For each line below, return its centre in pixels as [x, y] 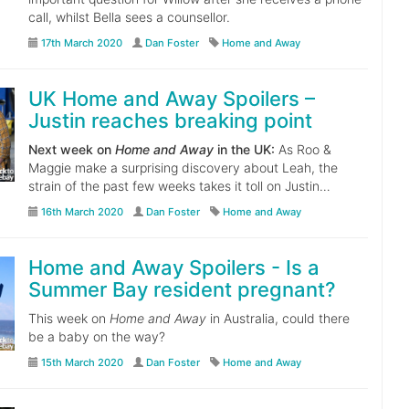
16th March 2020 [82, 212]
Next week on [71, 149]
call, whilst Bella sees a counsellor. [129, 17]
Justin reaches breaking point [170, 121]
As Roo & [303, 149]
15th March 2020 [82, 362]
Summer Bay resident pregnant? [182, 289]
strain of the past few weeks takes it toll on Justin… [179, 186]
